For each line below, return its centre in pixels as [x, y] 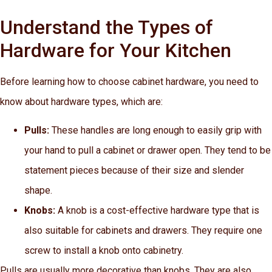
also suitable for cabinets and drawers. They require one [143, 231]
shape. [38, 191]
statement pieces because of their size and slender [134, 171]
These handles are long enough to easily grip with [155, 131]
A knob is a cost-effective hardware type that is [158, 211]
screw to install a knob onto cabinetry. [104, 251]
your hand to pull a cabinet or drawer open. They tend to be [148, 151]
